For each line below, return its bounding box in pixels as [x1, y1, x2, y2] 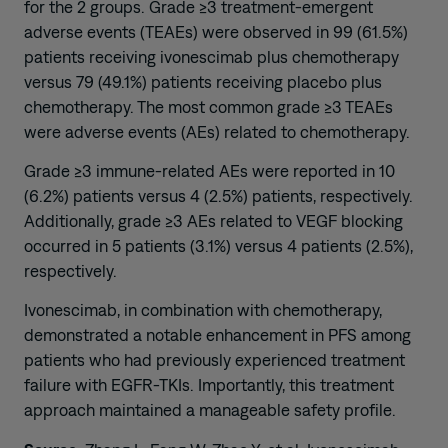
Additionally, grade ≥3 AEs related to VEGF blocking [24, 210, 403, 231]
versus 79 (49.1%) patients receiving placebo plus [24, 71, 382, 92]
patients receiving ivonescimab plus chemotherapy [24, 46, 399, 67]
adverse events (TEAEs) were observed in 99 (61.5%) [24, 21, 408, 42]
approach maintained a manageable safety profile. [24, 400, 396, 421]
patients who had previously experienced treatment [24, 350, 405, 371]
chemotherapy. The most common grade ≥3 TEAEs [24, 96, 393, 117]
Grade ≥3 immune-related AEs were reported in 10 [24, 160, 395, 181]
